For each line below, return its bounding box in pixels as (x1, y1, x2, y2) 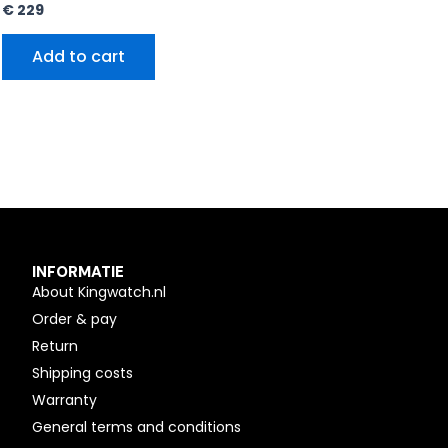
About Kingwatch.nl (32, 282, 166, 303)
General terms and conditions (32, 417, 241, 438)
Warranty (32, 390, 97, 411)
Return (32, 336, 78, 357)
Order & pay (32, 309, 117, 330)
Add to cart (32, 45, 125, 69)
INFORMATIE (32, 262, 124, 283)
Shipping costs (32, 363, 133, 384)
